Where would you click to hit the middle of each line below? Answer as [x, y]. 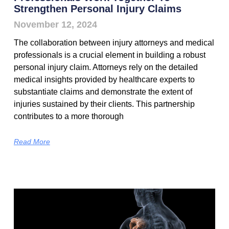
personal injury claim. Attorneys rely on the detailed [106, 67]
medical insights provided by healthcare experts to [104, 80]
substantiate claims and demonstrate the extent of [103, 92]
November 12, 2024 [55, 25]
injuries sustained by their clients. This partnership [104, 104]
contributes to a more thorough [68, 117]
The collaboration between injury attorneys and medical [114, 43]
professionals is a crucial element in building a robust [109, 55]
